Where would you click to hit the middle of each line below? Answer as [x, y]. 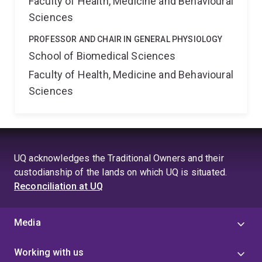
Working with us [49, 252]
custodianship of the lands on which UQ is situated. [121, 172]
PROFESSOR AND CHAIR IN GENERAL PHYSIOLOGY [126, 39]
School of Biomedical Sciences [102, 56]
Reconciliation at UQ [59, 186]
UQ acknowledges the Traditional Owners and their [119, 158]
